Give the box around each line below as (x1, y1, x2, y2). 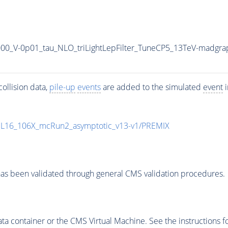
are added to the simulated (100, 81, 203, 93)
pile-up (49, 81, 75, 93)
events (77, 81, 101, 93)
